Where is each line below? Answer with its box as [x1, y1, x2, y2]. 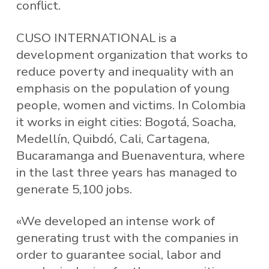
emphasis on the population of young [16, 79, 229, 97]
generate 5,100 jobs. [16, 180, 132, 198]
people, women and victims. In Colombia [16, 96, 246, 113]
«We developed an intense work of [16, 213, 215, 230]
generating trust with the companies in [16, 229, 238, 247]
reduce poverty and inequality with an [16, 62, 234, 80]
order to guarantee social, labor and [16, 246, 221, 264]
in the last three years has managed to [16, 163, 237, 181]
